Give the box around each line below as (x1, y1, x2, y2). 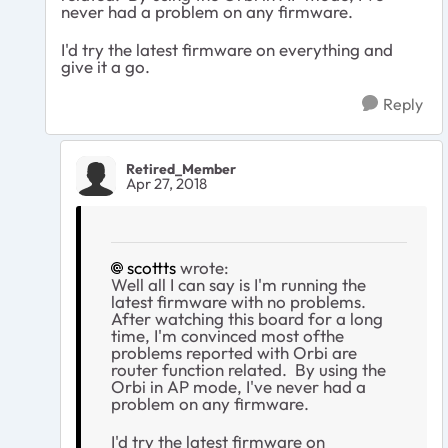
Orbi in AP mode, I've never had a (111, 376, 366, 398)
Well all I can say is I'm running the (111, 274, 366, 296)
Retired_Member (126, 159, 236, 178)
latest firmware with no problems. (111, 291, 370, 313)
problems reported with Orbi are (111, 342, 357, 364)
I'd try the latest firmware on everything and (61, 39, 393, 61)
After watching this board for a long (111, 308, 383, 330)
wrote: (176, 257, 229, 279)
